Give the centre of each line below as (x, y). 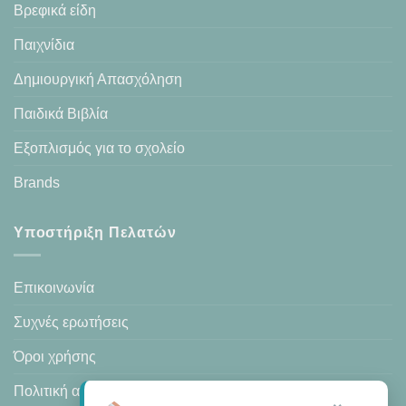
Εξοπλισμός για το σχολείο (99, 149)
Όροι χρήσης (55, 356)
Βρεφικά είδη (55, 11)
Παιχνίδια (44, 45)
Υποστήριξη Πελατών (95, 233)
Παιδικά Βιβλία (61, 114)
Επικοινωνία (54, 287)
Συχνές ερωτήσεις (71, 322)
